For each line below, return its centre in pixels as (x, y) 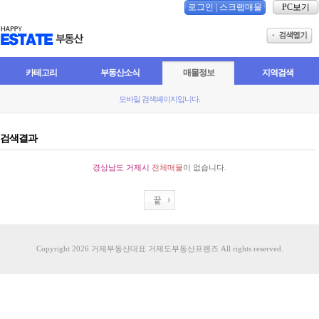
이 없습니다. (205, 167)
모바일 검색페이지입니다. (159, 99)
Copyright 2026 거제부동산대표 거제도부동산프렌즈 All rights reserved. (159, 249)
